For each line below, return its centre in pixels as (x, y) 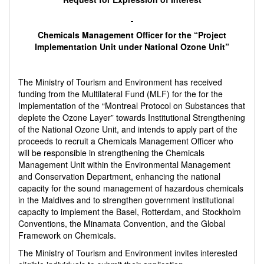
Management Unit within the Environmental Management (124, 164)
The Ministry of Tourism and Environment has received (120, 82)
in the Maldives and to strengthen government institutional (126, 200)
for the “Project (194, 35)
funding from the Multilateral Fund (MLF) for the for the (121, 94)
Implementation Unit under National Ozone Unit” (132, 47)
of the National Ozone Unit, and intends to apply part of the (128, 129)
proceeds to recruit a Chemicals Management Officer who (126, 141)
